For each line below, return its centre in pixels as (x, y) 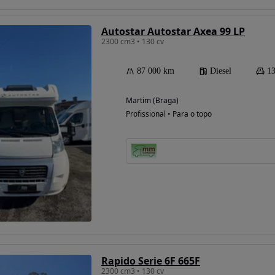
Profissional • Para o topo (169, 114)
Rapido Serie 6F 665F (151, 261)
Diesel (221, 71)
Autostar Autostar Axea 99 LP (173, 31)
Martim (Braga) (152, 100)
